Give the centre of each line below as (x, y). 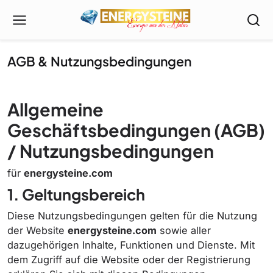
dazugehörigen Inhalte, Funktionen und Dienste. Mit (131, 245)
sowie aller (184, 230)
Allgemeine (55, 109)
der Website (37, 230)
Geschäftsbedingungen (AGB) (136, 130)
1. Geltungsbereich (76, 194)
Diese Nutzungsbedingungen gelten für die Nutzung (132, 216)
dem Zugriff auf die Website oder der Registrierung (129, 260)
